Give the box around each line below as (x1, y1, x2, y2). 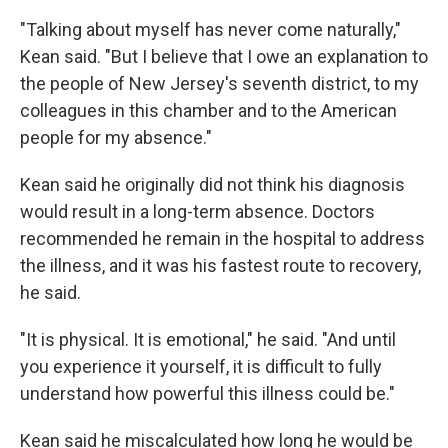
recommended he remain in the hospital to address (20, 228, 425, 249)
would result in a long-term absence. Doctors (20, 201, 375, 222)
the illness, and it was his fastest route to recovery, (20, 255, 421, 276)
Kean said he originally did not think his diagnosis (20, 174, 405, 195)
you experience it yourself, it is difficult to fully (20, 356, 382, 377)
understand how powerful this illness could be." (20, 383, 395, 404)
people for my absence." (20, 127, 212, 148)
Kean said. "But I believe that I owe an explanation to (20, 46, 428, 67)
